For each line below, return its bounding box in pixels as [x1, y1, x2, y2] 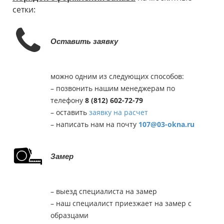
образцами [50, 210, 88, 220]
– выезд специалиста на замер [50, 186, 157, 196]
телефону [50, 95, 85, 105]
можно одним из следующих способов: [50, 71, 184, 81]
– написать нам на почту [50, 119, 138, 129]
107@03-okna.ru [138, 119, 194, 129]
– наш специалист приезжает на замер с [50, 198, 191, 208]
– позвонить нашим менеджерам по [50, 83, 175, 93]
